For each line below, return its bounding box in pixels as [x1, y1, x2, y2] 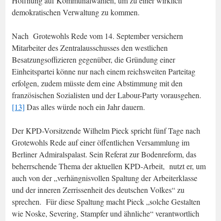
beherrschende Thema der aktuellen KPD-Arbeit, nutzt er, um [12, 160, 206, 171]
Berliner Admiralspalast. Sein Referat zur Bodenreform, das [12, 148, 196, 159]
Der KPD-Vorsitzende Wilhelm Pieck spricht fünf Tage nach [12, 125, 200, 136]
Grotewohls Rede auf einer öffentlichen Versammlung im [12, 137, 189, 147]
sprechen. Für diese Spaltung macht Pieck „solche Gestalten [12, 196, 200, 207]
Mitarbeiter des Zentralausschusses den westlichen [12, 42, 168, 53]
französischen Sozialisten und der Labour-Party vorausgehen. [12, 89, 201, 100]
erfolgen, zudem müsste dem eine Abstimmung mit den [12, 77, 183, 88]
